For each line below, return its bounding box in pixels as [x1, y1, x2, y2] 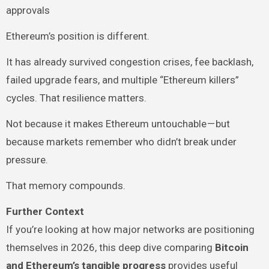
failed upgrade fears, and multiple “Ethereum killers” [5, 73, 239, 86]
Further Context [5, 205, 84, 217]
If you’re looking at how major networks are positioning [5, 223, 255, 235]
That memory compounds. [5, 179, 125, 192]
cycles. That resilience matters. [5, 91, 147, 104]
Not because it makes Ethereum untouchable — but [5, 117, 230, 130]
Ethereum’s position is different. [5, 29, 150, 42]
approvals [5, 4, 50, 16]
